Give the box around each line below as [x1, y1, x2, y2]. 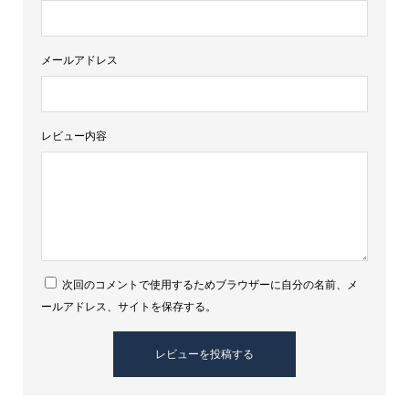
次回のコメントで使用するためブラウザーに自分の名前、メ [61, 278, 358, 292]
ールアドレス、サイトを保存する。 [40, 300, 216, 314]
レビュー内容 [40, 130, 107, 143]
